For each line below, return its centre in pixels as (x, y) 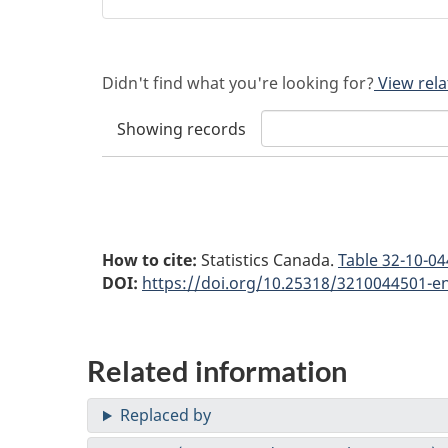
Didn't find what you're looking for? (238, 82)
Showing (152, 128)
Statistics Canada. (269, 259)
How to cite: (151, 259)
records (216, 128)
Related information (217, 370)
